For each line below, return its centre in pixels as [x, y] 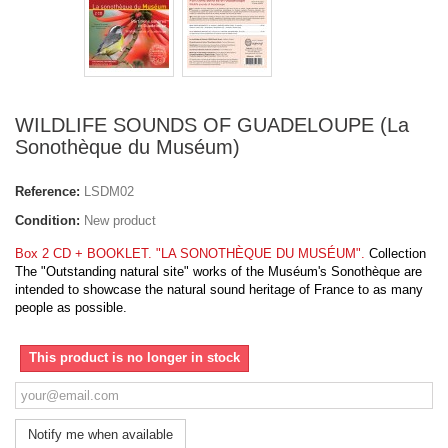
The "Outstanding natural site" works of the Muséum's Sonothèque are [218, 272]
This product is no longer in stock [134, 358]
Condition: [47, 221]
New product [120, 221]
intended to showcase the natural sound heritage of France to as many [219, 290]
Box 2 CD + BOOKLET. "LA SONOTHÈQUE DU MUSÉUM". [190, 254]
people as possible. [71, 308]
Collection [397, 254]
